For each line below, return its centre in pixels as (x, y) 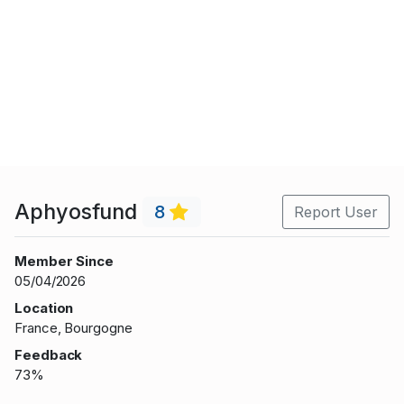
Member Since (64, 262)
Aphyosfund (79, 211)
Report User (335, 212)
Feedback (49, 355)
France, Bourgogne (73, 328)
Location (44, 308)
